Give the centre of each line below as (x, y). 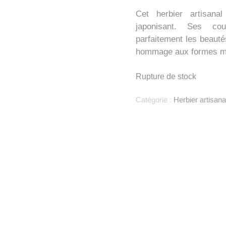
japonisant (155, 26)
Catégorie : (154, 99)
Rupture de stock (166, 77)
